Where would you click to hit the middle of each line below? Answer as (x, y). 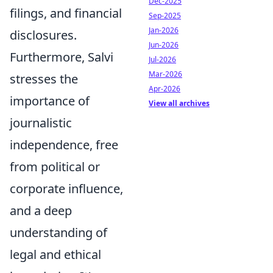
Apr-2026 (165, 89)
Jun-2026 (164, 45)
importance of (50, 101)
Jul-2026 (162, 59)
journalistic (41, 123)
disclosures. (43, 35)
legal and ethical (55, 254)
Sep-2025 (165, 16)
